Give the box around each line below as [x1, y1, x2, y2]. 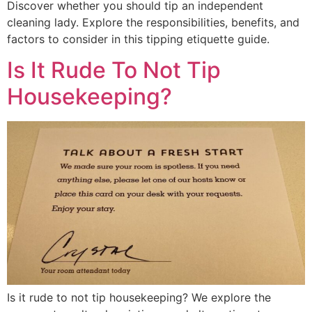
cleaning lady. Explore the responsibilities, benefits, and [7, 15, 299, 29]
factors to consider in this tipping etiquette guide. [7, 31, 270, 46]
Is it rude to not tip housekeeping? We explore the [7, 290, 271, 305]
